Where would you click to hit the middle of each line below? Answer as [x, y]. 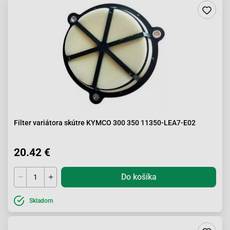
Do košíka [139, 177]
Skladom [41, 201]
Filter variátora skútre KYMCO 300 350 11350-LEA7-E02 [105, 123]
